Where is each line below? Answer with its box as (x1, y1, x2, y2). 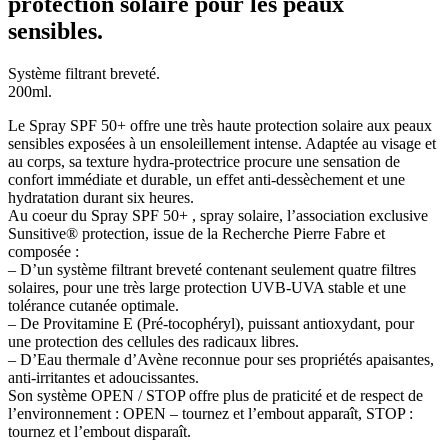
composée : (8, 242, 79, 260)
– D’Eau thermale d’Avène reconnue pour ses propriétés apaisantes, (8, 350, 434, 368)
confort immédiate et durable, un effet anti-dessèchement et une (8, 170, 405, 188)
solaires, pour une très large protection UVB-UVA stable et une (8, 278, 406, 296)
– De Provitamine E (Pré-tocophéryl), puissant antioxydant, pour (8, 314, 414, 332)
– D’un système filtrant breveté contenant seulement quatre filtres (8, 260, 416, 278)
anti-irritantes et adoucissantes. (8, 368, 199, 386)
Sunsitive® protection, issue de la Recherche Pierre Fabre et (8, 224, 385, 242)
